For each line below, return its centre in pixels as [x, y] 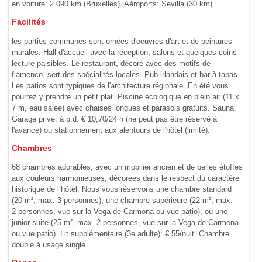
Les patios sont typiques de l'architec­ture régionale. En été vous [120, 85]
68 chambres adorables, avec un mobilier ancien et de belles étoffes [127, 167]
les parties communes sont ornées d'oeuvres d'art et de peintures [122, 41]
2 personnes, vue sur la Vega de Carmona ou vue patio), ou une [120, 212]
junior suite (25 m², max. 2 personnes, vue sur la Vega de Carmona [125, 223]
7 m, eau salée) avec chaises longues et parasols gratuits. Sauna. [124, 108]
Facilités [29, 22]
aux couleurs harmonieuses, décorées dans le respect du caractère [126, 178]
